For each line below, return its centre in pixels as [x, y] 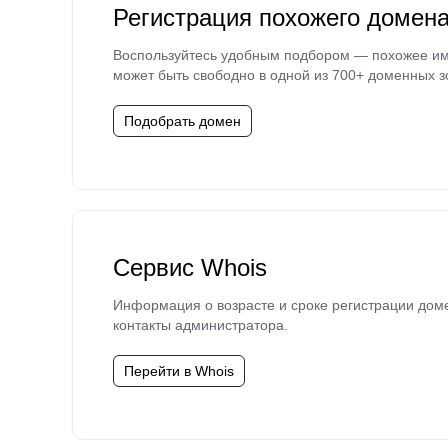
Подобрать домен [182, 121]
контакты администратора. [200, 325]
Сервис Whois [190, 267]
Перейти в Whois [179, 371]
